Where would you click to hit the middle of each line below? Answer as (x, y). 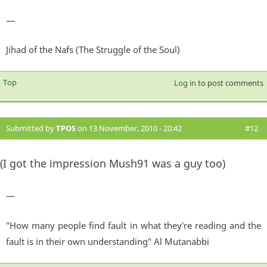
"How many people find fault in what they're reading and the (133, 225)
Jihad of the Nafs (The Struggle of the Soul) (93, 50)
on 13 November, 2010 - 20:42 (129, 128)
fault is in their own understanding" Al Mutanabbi (108, 241)
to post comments (229, 83)
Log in (185, 83)
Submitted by (31, 128)
